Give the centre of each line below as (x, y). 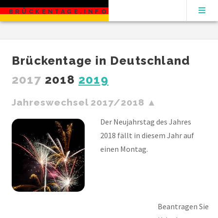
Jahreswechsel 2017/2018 (78, 102)
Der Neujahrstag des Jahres (146, 121)
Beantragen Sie (183, 206)
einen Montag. (124, 149)
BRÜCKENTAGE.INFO (58, 11)
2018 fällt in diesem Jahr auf (147, 135)
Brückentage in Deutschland (101, 61)
